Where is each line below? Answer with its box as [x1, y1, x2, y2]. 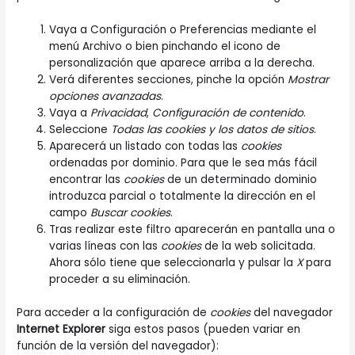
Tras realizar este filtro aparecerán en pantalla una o [49, 222, 336, 238]
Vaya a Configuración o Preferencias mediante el [49, 22, 317, 38]
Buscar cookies [90, 205, 171, 221]
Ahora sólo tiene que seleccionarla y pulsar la [49, 255, 297, 271]
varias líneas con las [49, 239, 162, 254]
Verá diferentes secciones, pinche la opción [49, 72, 288, 88]
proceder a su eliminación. [49, 272, 191, 288]
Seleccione [49, 122, 112, 138]
